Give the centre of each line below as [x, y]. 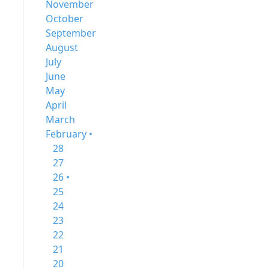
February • [69, 134]
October [65, 19]
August [62, 47]
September [71, 33]
